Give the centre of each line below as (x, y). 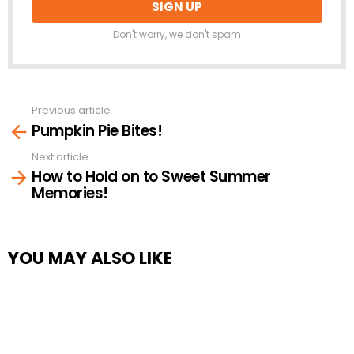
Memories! (70, 194)
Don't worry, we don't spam (177, 35)
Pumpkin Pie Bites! (97, 130)
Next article (60, 156)
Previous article (71, 111)
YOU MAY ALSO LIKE (90, 258)
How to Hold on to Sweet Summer (151, 177)
